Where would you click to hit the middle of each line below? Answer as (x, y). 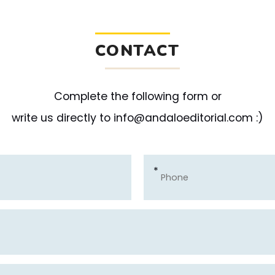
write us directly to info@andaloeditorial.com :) (137, 118)
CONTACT (137, 50)
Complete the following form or (137, 96)
